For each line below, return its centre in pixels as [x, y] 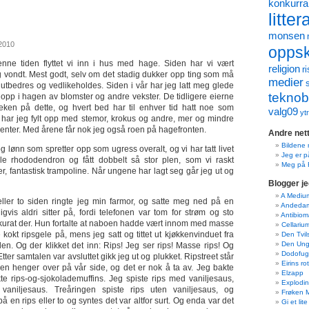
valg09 [283, 111]
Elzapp [292, 273]
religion [284, 69]
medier [286, 82]
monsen [287, 36]
